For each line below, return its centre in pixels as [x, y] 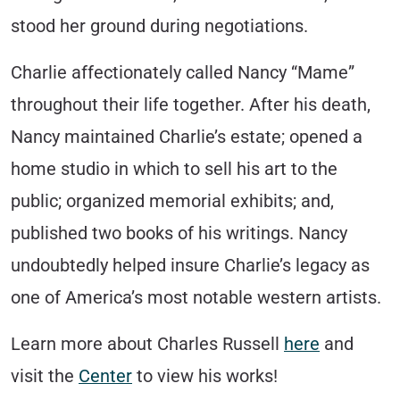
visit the [45, 377]
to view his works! [205, 377]
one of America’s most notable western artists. [196, 298]
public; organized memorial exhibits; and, [172, 202]
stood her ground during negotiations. [159, 27]
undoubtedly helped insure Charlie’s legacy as [190, 266]
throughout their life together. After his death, [191, 105]
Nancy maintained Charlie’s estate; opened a [187, 137]
